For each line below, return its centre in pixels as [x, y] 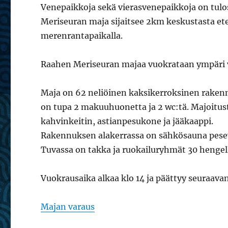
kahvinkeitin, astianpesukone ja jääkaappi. [127, 121]
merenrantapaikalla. [82, 36]
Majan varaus [68, 207]
